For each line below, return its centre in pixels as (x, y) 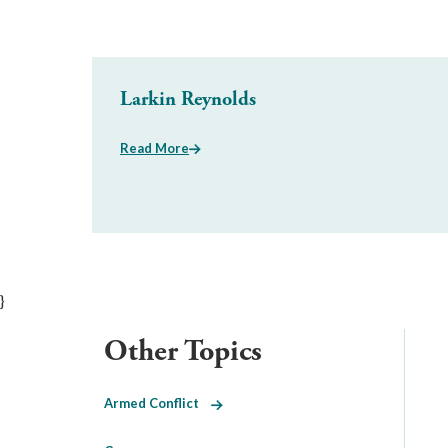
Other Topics (183, 351)
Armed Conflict (157, 403)
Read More (154, 148)
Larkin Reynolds (188, 99)
